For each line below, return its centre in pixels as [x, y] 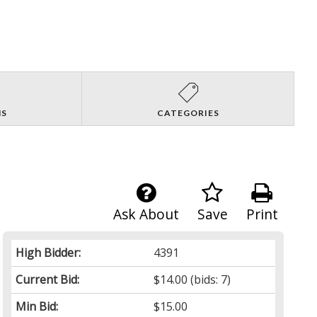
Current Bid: [48, 279]
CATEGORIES [188, 113]
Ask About [146, 214]
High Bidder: [48, 252]
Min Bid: [37, 306]
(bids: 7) [209, 279]
